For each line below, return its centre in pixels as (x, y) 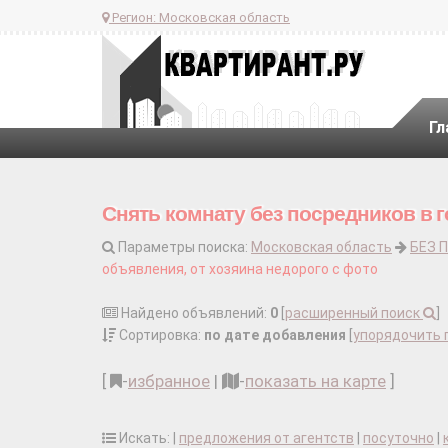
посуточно (398, 438)
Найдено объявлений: (194, 313)
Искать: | (147, 438)
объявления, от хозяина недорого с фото (240, 269)
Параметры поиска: (183, 247)
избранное (169, 381)
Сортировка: (160, 335)
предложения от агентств (266, 438)
